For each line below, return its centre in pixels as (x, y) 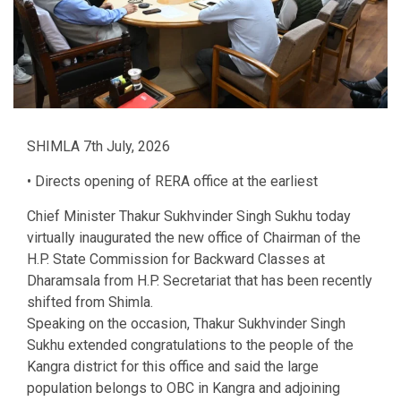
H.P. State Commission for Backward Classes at (176, 260)
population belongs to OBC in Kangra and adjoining (183, 388)
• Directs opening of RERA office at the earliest (172, 182)
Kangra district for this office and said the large (173, 367)
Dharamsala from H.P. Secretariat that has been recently (200, 281)
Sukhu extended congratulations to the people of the (190, 346)
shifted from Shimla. (90, 303)
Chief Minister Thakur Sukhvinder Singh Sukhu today (189, 217)
